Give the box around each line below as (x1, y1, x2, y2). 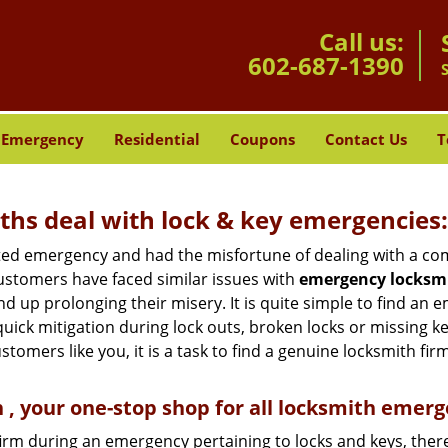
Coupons (229, 129, 295, 149)
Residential (113, 129, 200, 149)
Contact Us (324, 129, 407, 149)
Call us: (319, 25, 404, 58)
